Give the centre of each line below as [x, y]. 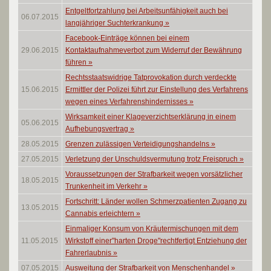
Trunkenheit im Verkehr [104, 186]
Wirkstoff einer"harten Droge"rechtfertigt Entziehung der [156, 241]
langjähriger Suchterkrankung [115, 23]
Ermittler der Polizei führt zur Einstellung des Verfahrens [157, 90]
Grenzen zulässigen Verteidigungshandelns [138, 144]
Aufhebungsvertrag [98, 129]
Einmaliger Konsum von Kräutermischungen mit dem [152, 229]
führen [77, 62]
